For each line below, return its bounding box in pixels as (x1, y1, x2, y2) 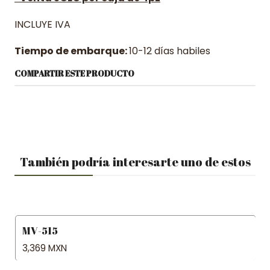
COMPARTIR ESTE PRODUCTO (14, 68, 134, 79)
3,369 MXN (22, 242, 67, 255)
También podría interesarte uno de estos (19, 154, 251, 170)
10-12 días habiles (129, 44, 210, 58)
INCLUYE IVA (14, 17, 71, 31)
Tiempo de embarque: (14, 44, 129, 58)
